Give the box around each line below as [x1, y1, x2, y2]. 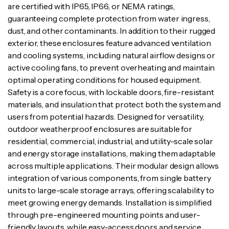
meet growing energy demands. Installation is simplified [8, 197, 212, 208]
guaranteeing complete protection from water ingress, [8, 13, 210, 24]
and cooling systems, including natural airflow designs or [8, 50, 216, 60]
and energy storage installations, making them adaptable [8, 148, 216, 158]
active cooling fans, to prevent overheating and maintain [8, 62, 215, 73]
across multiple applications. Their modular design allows [8, 160, 219, 171]
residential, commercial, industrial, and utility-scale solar [8, 135, 213, 146]
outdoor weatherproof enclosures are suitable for [8, 123, 193, 134]
